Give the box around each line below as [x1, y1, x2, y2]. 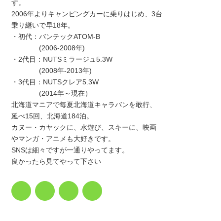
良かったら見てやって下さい [11, 157, 102, 165]
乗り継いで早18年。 [11, 21, 75, 29]
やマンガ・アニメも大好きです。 [11, 134, 115, 143]
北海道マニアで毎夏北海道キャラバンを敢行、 [11, 100, 157, 109]
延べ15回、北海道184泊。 [11, 111, 94, 120]
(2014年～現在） [11, 89, 92, 97]
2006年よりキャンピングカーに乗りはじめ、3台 [11, 9, 163, 18]
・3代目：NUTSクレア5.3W [11, 77, 99, 86]
